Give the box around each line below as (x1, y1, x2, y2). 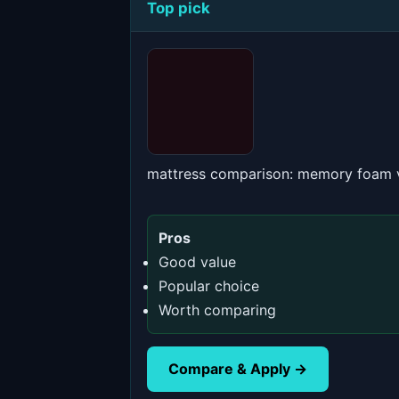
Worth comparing (159, 301, 276, 319)
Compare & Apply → (168, 360, 307, 378)
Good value (159, 253, 236, 271)
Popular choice (159, 277, 259, 295)
